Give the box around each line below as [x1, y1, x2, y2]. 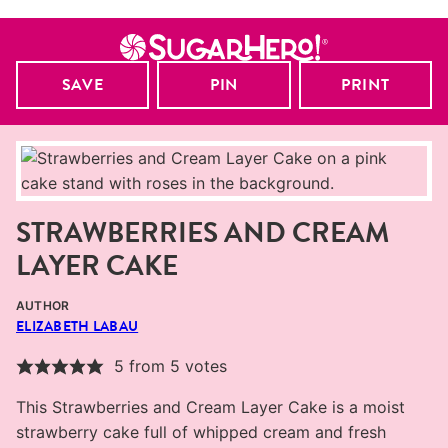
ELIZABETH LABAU [16, 316, 139, 337]
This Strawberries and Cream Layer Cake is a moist [16, 397, 405, 418]
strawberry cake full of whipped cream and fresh [16, 422, 386, 443]
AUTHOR [16, 298, 70, 314]
